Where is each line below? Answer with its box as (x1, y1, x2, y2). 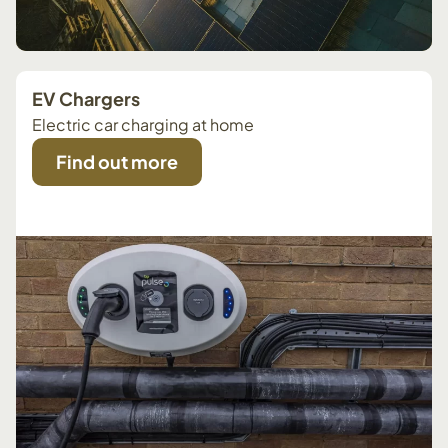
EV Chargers (32, 86, 140, 110)
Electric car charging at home (32, 113, 254, 135)
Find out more (56, 149, 178, 173)
